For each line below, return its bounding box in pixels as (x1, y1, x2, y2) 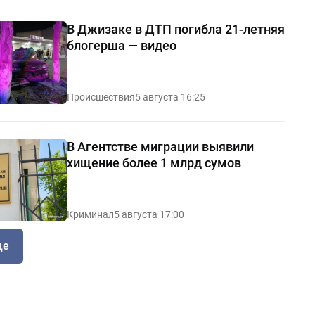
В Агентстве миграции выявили (66, 139, 254, 154)
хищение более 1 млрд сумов (66, 155, 241, 170)
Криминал (66, 208, 114, 220)
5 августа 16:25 (134, 91, 205, 103)
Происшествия (66, 91, 135, 103)
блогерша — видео (66, 37, 176, 53)
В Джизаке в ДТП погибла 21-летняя (66, 21, 285, 37)
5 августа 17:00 (113, 208, 184, 220)
